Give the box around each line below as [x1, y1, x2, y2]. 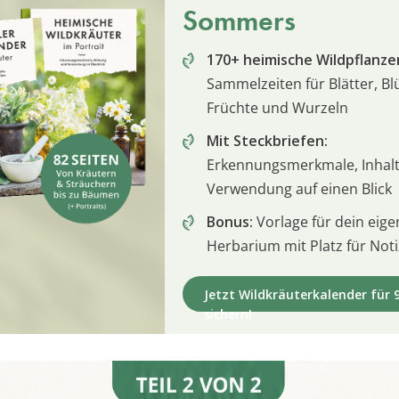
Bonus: [207, 211, 253, 232]
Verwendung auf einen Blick [207, 178, 392, 199]
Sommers [183, 2, 296, 39]
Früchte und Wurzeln [207, 97, 348, 118]
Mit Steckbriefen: [207, 130, 328, 151]
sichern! [204, 305, 252, 322]
